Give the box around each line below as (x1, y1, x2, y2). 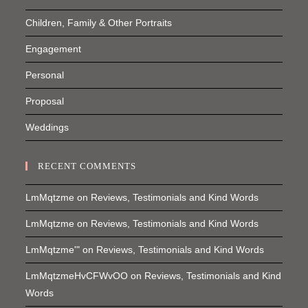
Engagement (25, 43, 82, 54)
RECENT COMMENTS (38, 160, 137, 171)
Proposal (25, 95, 65, 107)
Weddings (25, 121, 69, 133)
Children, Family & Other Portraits (25, 16, 173, 28)
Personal (25, 69, 65, 80)
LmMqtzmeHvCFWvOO (25, 269, 129, 281)
